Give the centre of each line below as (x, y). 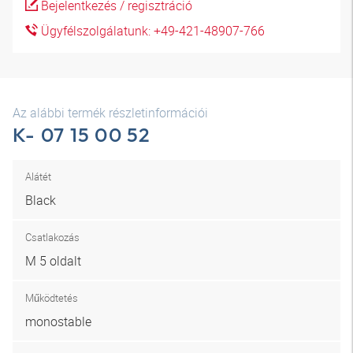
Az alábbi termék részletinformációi (110, 113)
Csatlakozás (52, 237)
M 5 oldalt (53, 261)
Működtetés (52, 298)
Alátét (38, 176)
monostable (58, 321)
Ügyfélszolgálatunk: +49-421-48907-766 (151, 31)
